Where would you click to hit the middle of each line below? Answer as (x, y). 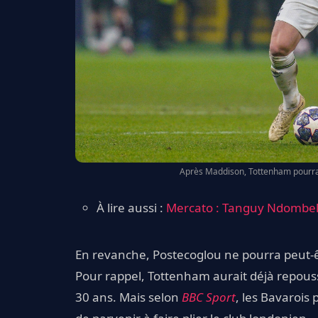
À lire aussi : (131, 208)
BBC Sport (209, 297)
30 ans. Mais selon (128, 297)
